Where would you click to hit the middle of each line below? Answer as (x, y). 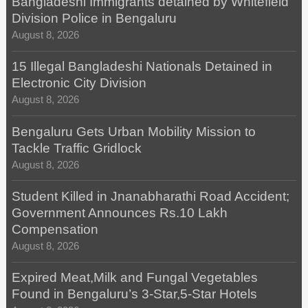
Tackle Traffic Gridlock (76, 148)
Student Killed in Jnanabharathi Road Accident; (150, 196)
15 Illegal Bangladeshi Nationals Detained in (142, 67)
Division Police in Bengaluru (94, 19)
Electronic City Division (79, 83)
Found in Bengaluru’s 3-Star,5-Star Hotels (134, 294)
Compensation (55, 229)
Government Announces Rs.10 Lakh (119, 213)
